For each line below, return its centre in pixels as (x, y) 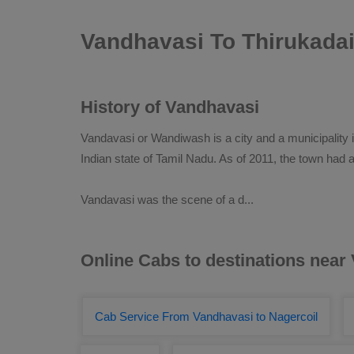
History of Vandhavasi (170, 107)
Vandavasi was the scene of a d (162, 200)
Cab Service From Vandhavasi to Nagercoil (206, 316)
